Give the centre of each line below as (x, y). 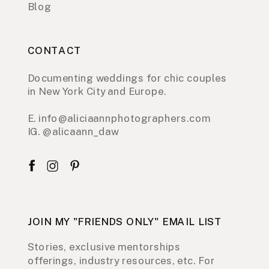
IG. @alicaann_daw (73, 132)
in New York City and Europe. (98, 92)
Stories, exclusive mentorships (104, 247)
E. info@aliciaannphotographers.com (119, 119)
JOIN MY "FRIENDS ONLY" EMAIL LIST (125, 222)
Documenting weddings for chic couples (127, 78)
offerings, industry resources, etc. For (122, 261)
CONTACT (55, 50)
